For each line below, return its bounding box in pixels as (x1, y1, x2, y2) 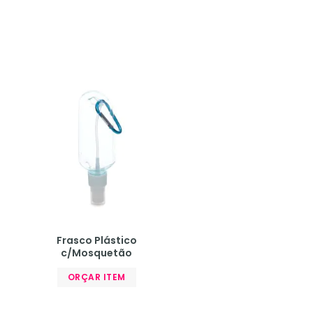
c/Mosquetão (61, 245, 132, 260)
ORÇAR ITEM (67, 270, 126, 283)
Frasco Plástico (56, 233, 137, 247)
